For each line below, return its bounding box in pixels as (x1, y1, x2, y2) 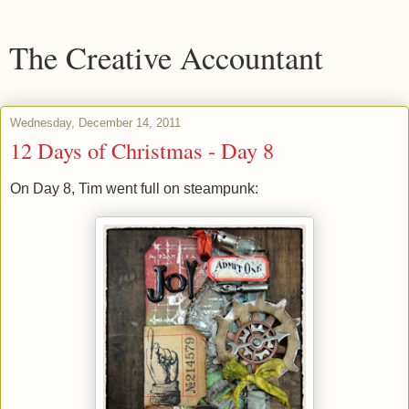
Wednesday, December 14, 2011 (10, 116, 181, 130)
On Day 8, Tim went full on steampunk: (10, 180, 258, 196)
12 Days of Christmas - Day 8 (10, 135, 274, 165)
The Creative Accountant (9, 37, 323, 79)
